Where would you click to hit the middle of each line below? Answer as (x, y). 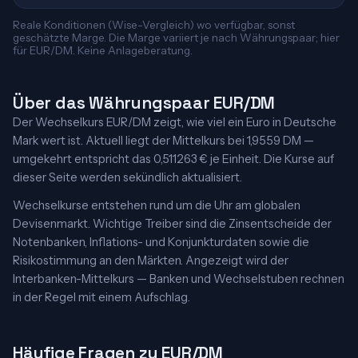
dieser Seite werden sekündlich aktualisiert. (127, 177)
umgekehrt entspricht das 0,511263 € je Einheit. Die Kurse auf (173, 159)
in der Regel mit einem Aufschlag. (101, 297)
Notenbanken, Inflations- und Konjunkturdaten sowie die (161, 242)
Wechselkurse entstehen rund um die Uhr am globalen (157, 205)
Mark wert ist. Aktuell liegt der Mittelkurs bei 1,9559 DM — (163, 141)
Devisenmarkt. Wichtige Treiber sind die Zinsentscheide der (172, 224)
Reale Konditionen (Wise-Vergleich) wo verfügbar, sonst (154, 25)
